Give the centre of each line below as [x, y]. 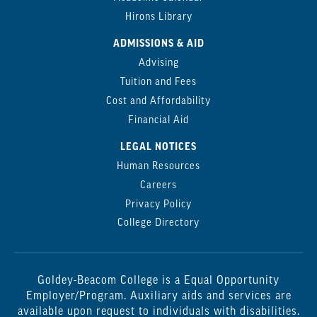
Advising [158, 64]
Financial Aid [158, 120]
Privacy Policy [158, 204]
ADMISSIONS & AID [158, 44]
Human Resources [158, 167]
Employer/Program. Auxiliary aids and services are [158, 297]
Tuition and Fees [158, 83]
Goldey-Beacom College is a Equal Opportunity [158, 281]
